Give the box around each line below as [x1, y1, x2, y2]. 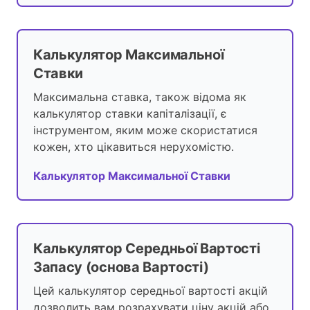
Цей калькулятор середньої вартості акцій [33, 284, 268, 298]
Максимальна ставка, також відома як [33, 90, 246, 104]
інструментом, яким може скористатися [33, 123, 257, 138]
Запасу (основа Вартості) [33, 259, 209, 276]
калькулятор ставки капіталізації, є [33, 107, 227, 121]
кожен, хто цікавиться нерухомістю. [33, 140, 234, 154]
